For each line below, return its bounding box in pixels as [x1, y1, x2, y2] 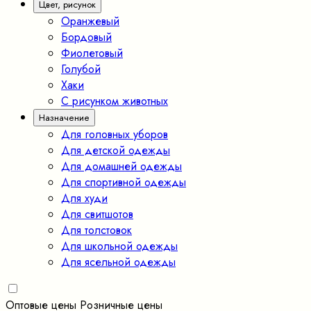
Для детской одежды [61, 142, 170, 158]
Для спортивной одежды [61, 174, 186, 190]
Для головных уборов [61, 126, 168, 142]
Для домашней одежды [61, 158, 182, 174]
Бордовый [61, 28, 112, 45]
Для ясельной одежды [61, 253, 176, 270]
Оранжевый [61, 12, 119, 29]
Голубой [61, 60, 101, 77]
